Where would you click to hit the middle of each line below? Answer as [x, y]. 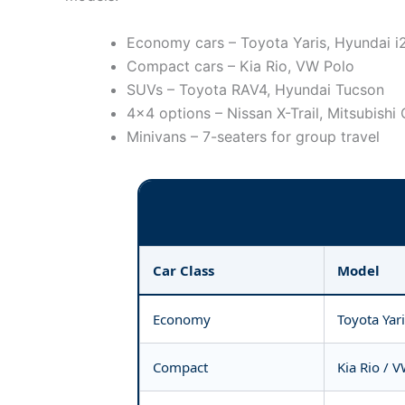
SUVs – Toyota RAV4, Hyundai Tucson [255, 89]
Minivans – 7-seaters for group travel [253, 136]
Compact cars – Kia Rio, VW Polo [240, 66]
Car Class [184, 270]
